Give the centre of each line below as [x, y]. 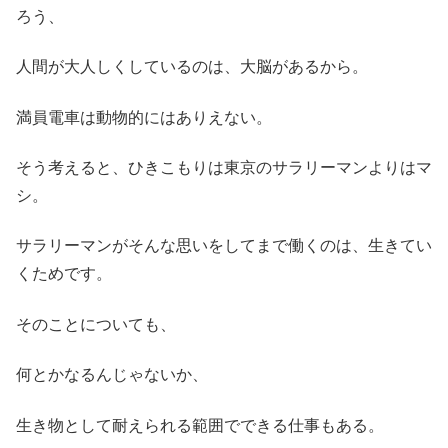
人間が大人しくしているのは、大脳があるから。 [192, 67]
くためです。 [64, 274]
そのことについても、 [96, 324]
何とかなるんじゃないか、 [112, 375]
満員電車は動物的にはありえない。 [144, 117]
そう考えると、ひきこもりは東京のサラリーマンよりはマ [224, 168]
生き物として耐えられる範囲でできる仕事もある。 [200, 425]
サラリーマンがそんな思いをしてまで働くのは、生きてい [224, 246]
